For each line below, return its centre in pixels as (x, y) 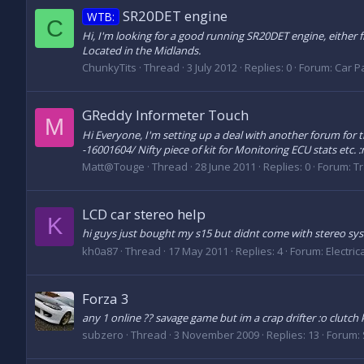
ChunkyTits (109, 67)
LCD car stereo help (144, 214)
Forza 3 (106, 298)
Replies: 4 (259, 251)
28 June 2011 (225, 166)
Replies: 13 (293, 335)
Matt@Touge (113, 166)
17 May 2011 (198, 251)
